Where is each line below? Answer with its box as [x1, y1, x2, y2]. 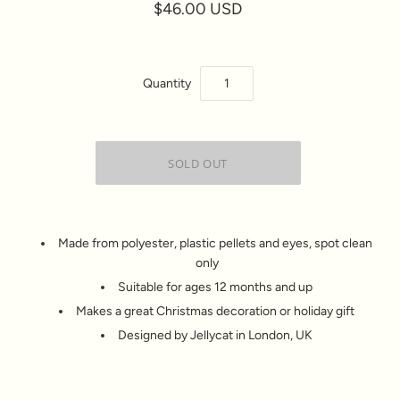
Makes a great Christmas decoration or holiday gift [76, 304, 354, 319]
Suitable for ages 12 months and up [118, 279, 312, 295]
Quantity [142, 75, 191, 91]
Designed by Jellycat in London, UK [118, 328, 312, 343]
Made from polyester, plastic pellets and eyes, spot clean [58, 236, 372, 251]
